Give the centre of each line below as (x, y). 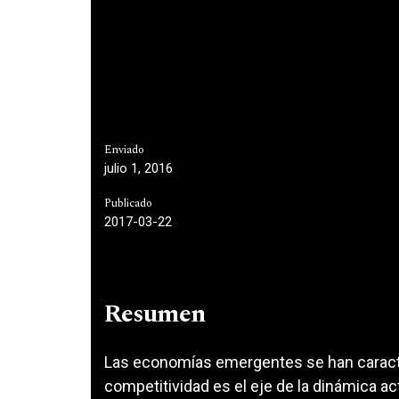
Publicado (128, 204)
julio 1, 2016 (138, 169)
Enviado (124, 151)
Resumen (155, 314)
